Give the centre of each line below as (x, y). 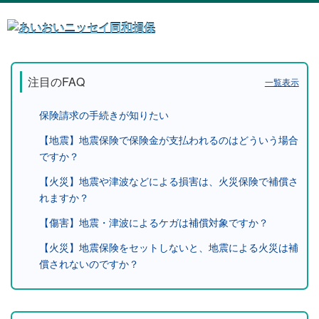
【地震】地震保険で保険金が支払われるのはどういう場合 (169, 140)
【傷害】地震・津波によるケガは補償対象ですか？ (154, 223)
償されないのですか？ (89, 264)
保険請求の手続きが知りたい (104, 115)
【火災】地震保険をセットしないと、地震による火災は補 (169, 247)
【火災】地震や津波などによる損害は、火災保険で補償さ (169, 181)
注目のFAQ (57, 82)
